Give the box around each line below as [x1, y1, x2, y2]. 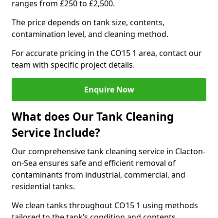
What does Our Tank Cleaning [12, 109, 174, 124]
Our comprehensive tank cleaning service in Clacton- [12, 146, 205, 157]
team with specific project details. [12, 59, 135, 70]
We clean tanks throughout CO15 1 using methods [12, 200, 198, 211]
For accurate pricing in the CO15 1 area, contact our [12, 48, 202, 58]
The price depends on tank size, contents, [12, 17, 164, 28]
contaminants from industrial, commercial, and [12, 169, 185, 180]
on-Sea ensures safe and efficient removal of [12, 158, 176, 168]
